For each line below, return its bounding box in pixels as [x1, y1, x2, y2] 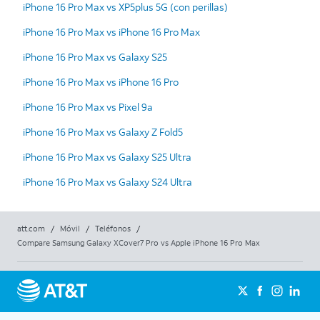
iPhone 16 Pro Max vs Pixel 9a [23, 99, 153, 114]
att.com [17, 223, 45, 234]
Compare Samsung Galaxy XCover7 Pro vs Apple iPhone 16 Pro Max [17, 237, 260, 248]
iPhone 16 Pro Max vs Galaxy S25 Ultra [23, 149, 191, 164]
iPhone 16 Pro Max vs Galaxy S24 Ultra [23, 174, 192, 189]
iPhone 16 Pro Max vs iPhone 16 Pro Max [23, 24, 200, 39]
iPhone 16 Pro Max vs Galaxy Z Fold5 [23, 124, 183, 139]
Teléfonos [95, 223, 131, 234]
